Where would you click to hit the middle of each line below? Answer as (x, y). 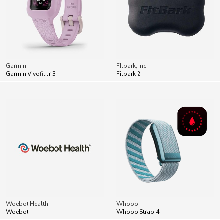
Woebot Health (27, 182)
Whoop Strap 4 (138, 190)
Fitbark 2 (128, 52)
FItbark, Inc (131, 44)
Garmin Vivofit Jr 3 (31, 52)
